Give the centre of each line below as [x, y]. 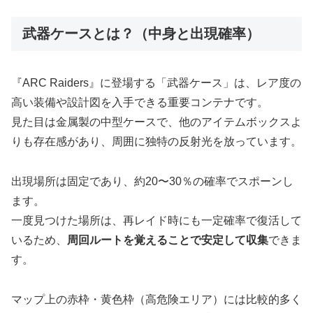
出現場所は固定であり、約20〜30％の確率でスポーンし [152, 182]
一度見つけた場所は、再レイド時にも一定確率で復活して [156, 221]
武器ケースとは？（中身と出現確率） [141, 34]
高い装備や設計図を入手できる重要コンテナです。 [140, 103]
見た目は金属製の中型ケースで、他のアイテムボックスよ [156, 122]
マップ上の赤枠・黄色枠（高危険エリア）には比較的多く [156, 299]
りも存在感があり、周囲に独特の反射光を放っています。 [156, 142]
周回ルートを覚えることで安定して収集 [168, 240]
